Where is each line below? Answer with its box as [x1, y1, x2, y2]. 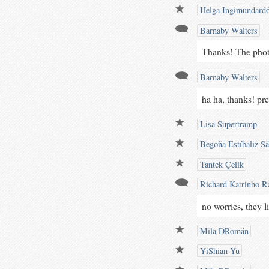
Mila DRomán [198, 225, 249, 237]
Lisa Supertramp [198, 118, 257, 130]
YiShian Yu [198, 245, 240, 257]
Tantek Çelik [198, 158, 244, 170]
